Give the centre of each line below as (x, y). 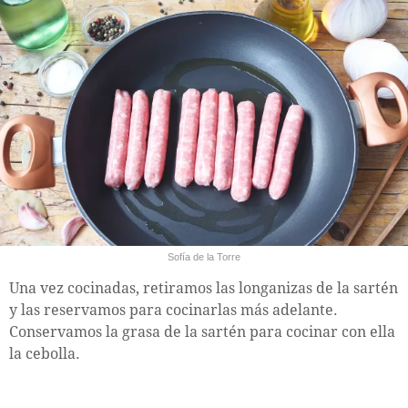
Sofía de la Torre (204, 257)
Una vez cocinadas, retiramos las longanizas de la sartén (204, 289)
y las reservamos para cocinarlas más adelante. (173, 311)
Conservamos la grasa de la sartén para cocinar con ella (202, 332)
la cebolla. (45, 354)
